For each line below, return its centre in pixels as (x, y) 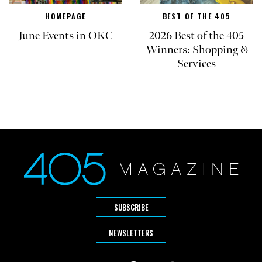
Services (196, 63)
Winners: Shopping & (196, 49)
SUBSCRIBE (131, 207)
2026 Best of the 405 (196, 35)
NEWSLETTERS (131, 232)
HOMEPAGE (65, 16)
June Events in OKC (65, 35)
